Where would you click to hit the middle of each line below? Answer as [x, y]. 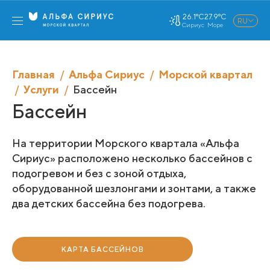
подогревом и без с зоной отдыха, [99, 173]
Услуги [41, 89]
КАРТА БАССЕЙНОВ [102, 249]
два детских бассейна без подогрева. [110, 203]
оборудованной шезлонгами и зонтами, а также [134, 188]
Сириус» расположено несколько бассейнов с [132, 158]
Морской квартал [206, 74]
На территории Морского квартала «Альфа [126, 143]
